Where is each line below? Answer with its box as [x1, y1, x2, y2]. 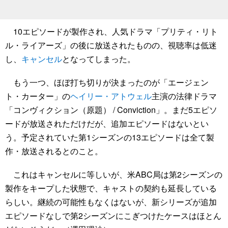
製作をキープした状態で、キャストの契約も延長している [5, 182, 217, 194]
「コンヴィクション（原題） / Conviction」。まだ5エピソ [5, 104, 217, 116]
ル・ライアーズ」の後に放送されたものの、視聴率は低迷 [5, 39, 217, 51]
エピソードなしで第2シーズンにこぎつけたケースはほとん [5, 210, 221, 222]
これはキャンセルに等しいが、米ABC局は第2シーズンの [5, 168, 222, 181]
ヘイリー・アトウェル [70, 90, 152, 102]
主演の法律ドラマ [152, 90, 217, 102]
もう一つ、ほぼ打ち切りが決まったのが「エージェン [5, 76, 209, 89]
